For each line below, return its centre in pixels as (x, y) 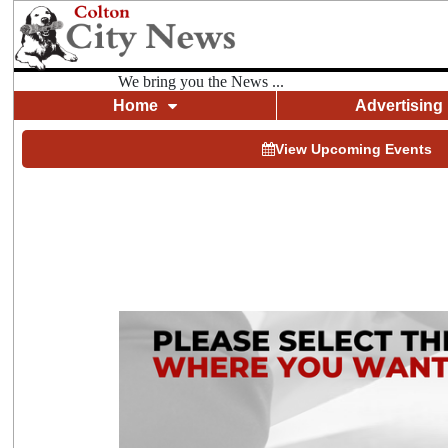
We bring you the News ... (201, 81)
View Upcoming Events (354, 149)
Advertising (398, 105)
